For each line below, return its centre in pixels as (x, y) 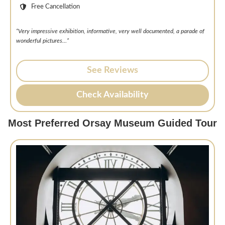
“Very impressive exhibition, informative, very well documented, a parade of (110, 31)
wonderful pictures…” (42, 41)
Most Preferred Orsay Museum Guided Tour (113, 123)
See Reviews (113, 71)
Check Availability (113, 95)
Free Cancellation (56, 7)
